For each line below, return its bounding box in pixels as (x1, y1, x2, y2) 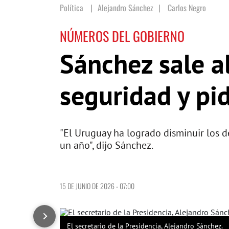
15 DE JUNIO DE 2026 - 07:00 (60, 180, 134, 191)
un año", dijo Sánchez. (60, 139, 153, 152)
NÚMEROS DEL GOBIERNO (60, 26, 185, 46)
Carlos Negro (168, 2, 206, 14)
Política (60, 2, 83, 14)
